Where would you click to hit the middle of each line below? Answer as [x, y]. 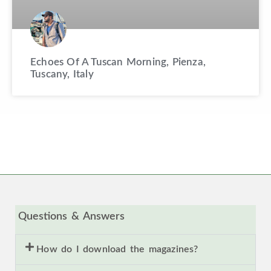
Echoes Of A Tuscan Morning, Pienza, [118, 62]
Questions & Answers [71, 217]
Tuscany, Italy [62, 74]
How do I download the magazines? [117, 250]
